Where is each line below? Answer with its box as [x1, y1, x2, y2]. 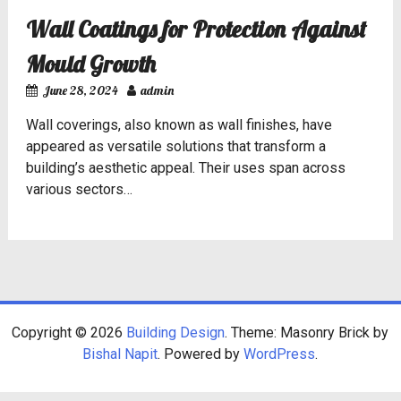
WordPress [243, 346, 316, 363]
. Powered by [158, 346, 244, 363]
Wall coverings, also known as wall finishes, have [25, 115, 332, 133]
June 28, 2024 [41, 81, 118, 98]
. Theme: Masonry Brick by [225, 324, 389, 342]
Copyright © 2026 [12, 324, 127, 342]
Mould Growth [25, 48, 156, 79]
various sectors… [25, 180, 132, 198]
